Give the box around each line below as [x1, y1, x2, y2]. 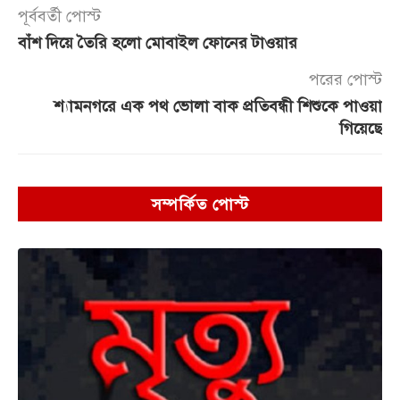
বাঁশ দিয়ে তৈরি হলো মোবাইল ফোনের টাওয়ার [18, 33, 297, 53]
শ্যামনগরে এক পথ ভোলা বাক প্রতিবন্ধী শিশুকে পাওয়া [54, 96, 382, 116]
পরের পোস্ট [309, 70, 382, 89]
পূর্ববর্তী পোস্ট [18, 6, 101, 26]
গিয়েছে [339, 119, 382, 138]
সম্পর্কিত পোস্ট [151, 195, 249, 214]
